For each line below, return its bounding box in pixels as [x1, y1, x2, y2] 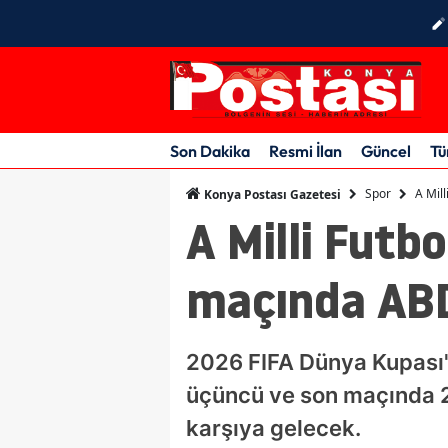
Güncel [361, 140, 411, 161]
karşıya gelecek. [186, 414, 361, 441]
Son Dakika [170, 140, 250, 161]
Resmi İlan [269, 140, 342, 161]
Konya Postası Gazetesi [201, 185, 341, 203]
